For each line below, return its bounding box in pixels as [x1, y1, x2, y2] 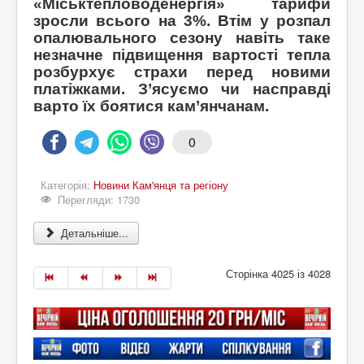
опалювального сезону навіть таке [33, 29, 331, 47]
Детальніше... [58, 225, 129, 241]
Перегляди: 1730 [58, 192, 141, 208]
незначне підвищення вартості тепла [33, 46, 331, 64]
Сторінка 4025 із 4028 [226, 266, 331, 282]
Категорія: [41, 177, 93, 193]
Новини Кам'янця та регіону [93, 177, 228, 193]
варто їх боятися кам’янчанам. [33, 97, 269, 115]
